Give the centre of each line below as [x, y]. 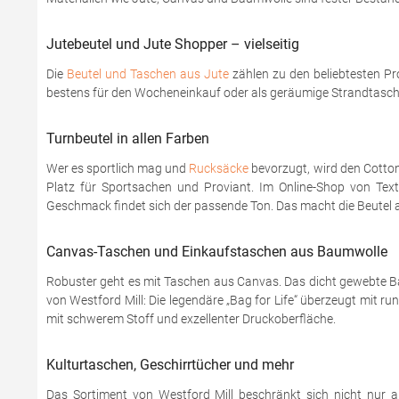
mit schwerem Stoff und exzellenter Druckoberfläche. [191, 319]
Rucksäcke [219, 168]
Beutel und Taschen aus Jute [148, 74]
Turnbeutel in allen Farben [128, 138]
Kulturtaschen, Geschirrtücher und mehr [170, 365]
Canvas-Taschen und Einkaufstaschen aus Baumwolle [217, 252]
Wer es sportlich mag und [118, 168]
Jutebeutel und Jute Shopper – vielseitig [173, 44]
